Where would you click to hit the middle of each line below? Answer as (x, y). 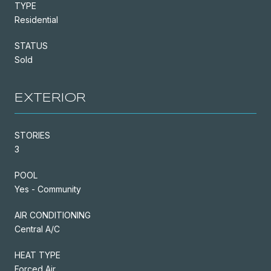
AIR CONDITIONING (53, 215)
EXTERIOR (50, 98)
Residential (36, 19)
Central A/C (37, 229)
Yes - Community (48, 189)
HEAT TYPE (38, 255)
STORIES (32, 135)
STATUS (31, 45)
